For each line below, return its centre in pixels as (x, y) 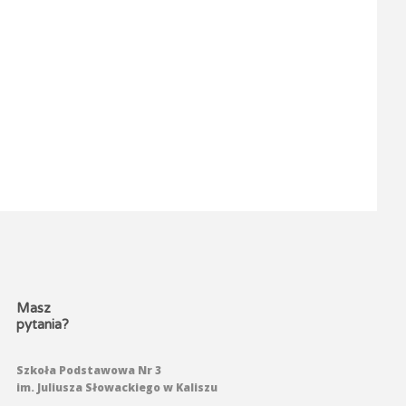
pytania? (43, 324)
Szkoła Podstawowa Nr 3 (89, 370)
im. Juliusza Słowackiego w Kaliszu (117, 387)
